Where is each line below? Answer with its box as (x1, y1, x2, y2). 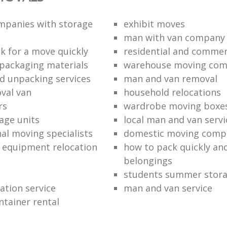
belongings (123, 154, 172, 167)
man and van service (123, 181, 212, 194)
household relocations (123, 86, 221, 98)
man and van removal (123, 72, 217, 85)
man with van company (123, 31, 225, 44)
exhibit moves (123, 17, 185, 30)
